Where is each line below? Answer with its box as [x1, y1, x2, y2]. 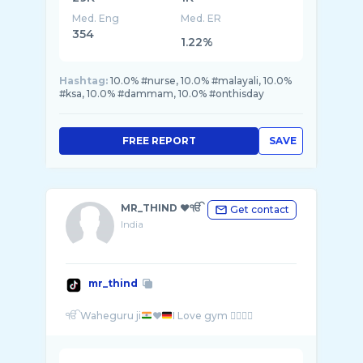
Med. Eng [72, 12, 119, 24]
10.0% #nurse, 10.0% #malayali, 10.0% [110, 75, 292, 87]
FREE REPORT [122, 135, 196, 147]
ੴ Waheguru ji [66, 310, 141, 322]
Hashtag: [59, 75, 108, 87]
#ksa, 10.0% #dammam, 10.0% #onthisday [59, 88, 264, 100]
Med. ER [181, 12, 222, 24]
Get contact [230, 203, 289, 216]
